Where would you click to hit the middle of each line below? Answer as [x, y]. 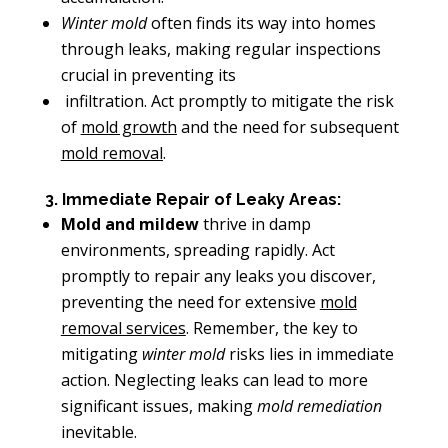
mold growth [128, 127]
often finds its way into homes [261, 23]
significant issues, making [158, 406]
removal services [123, 328]
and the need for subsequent [287, 127]
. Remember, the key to [271, 328]
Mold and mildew [129, 224]
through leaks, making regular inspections [220, 49]
